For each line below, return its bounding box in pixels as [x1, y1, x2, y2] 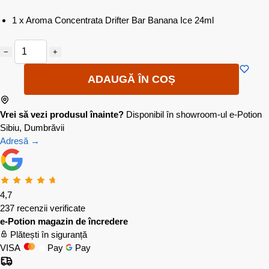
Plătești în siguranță [10, 229, 87, 240]
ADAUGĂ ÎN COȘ [88, 73, 175, 85]
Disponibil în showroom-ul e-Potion [126, 109, 262, 119]
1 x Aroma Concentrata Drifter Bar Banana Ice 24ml [12, 14, 214, 25]
